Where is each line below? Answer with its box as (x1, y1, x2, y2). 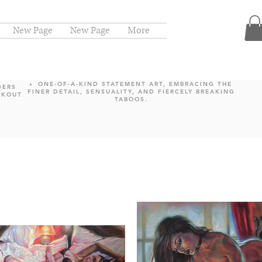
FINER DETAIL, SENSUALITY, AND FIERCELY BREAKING (27, 88, 235, 96)
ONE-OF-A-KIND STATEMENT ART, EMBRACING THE (38, 80, 232, 88)
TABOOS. (114, 95, 148, 104)
